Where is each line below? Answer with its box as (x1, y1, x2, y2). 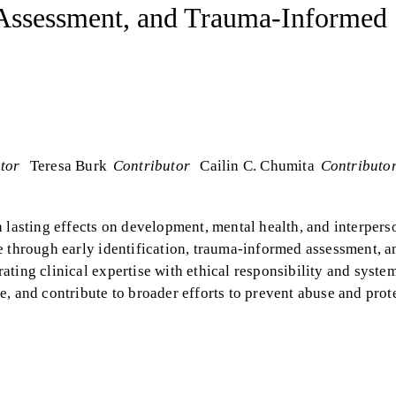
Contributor (112, 157, 191, 174)
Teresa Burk (29, 157, 108, 174)
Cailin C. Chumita (200, 157, 315, 174)
